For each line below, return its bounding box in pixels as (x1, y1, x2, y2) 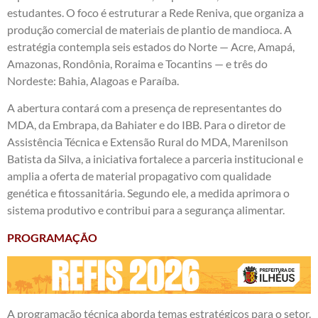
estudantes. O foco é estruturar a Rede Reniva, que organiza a (7, 5, 304, 19)
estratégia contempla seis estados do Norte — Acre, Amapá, (7, 39, 295, 53)
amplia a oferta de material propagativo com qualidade (7, 169, 271, 183)
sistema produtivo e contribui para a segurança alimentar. (7, 203, 285, 217)
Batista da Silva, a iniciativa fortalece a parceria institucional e (7, 152, 303, 166)
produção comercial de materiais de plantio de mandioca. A (7, 22, 292, 36)
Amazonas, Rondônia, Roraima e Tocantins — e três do (7, 56, 268, 70)
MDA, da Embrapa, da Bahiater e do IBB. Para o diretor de (7, 118, 285, 132)
